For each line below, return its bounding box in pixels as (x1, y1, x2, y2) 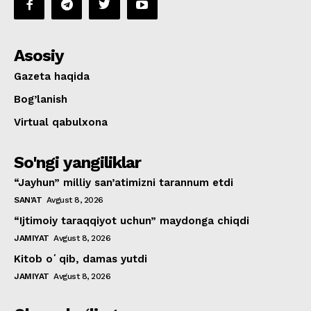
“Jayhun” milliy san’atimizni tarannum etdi (14, 176, 233, 190)
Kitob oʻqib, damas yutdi (14, 253, 147, 266)
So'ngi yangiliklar (14, 153, 141, 173)
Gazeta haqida (14, 70, 90, 83)
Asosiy (14, 46, 64, 66)
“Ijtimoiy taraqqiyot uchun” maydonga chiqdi (14, 215, 249, 228)
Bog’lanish (14, 93, 67, 106)
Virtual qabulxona (14, 116, 108, 129)
